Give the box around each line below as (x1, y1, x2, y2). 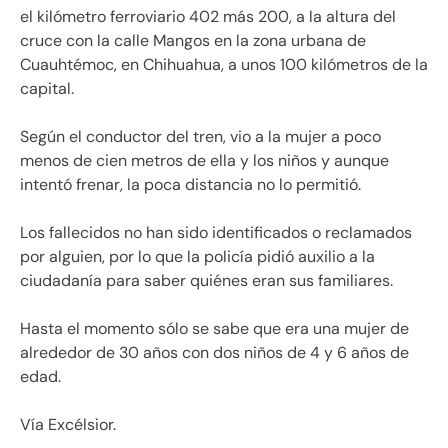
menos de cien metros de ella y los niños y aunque (20, 149, 389, 171)
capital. (20, 77, 74, 99)
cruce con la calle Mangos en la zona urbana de (20, 29, 366, 51)
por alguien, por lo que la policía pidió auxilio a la (20, 245, 375, 267)
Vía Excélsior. (20, 413, 116, 435)
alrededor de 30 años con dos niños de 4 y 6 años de (20, 341, 409, 363)
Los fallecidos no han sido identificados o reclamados (20, 221, 412, 243)
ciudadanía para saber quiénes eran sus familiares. (20, 269, 393, 291)
